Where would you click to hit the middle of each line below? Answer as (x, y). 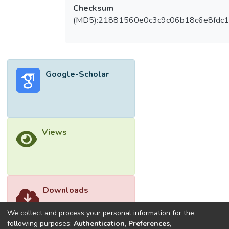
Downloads (66, 190)
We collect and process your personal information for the (101, 213)
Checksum (93, 8)
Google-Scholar (77, 74)
